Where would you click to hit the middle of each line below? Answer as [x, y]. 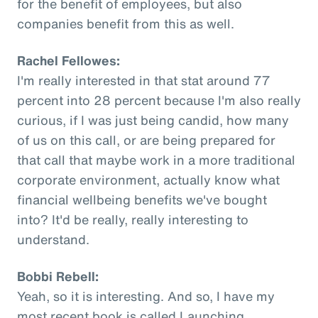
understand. [53, 239]
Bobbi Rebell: [58, 276]
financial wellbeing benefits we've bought [142, 199]
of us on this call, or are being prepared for [146, 139]
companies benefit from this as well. [126, 23]
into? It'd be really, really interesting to [133, 219]
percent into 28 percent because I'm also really [159, 100]
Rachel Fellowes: [68, 60]
